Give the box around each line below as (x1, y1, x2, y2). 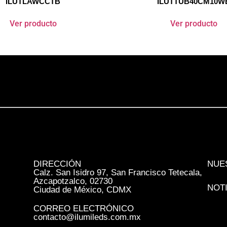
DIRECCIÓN (33, 159, 82, 169)
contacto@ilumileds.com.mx (33, 212, 141, 222)
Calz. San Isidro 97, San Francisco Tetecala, (33, 168, 203, 178)
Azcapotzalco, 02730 (33, 176, 113, 186)
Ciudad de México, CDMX (33, 185, 132, 195)
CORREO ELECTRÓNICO (33, 204, 134, 214)
